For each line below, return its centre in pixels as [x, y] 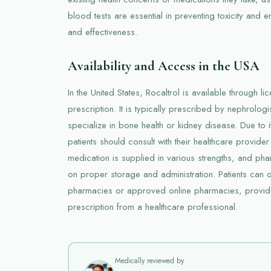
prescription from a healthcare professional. [153, 207]
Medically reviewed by [149, 261]
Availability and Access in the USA [164, 66]
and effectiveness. [103, 32]
